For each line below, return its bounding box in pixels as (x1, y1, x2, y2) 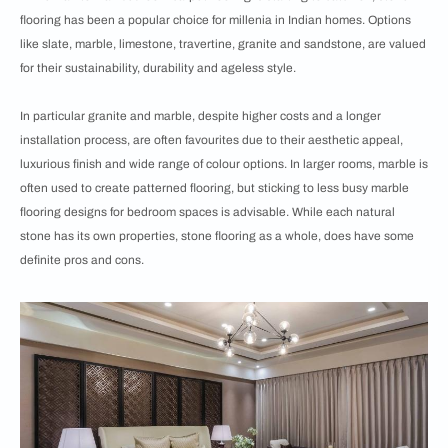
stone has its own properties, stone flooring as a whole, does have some (20, 228, 414, 243)
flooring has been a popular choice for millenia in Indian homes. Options (20, 12, 411, 27)
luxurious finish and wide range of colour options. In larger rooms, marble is (20, 156, 428, 171)
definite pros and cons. (20, 252, 144, 267)
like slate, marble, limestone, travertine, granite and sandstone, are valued (20, 36, 426, 51)
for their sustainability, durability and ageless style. (20, 60, 296, 75)
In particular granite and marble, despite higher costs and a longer (20, 108, 381, 123)
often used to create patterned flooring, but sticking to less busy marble (20, 180, 409, 195)
